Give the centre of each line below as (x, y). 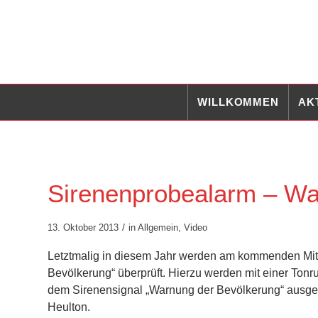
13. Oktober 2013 (83, 227)
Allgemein (158, 227)
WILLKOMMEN (238, 102)
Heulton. (69, 307)
